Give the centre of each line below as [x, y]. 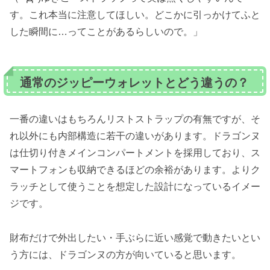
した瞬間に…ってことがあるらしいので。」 [106, 32]
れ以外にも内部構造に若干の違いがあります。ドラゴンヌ [135, 136]
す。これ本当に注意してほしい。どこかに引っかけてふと [135, 15]
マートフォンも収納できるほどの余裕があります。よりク [135, 170]
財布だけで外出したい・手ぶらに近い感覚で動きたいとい [135, 238]
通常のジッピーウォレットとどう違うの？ [134, 83]
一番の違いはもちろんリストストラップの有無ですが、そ [135, 119]
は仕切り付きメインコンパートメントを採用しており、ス [135, 153]
